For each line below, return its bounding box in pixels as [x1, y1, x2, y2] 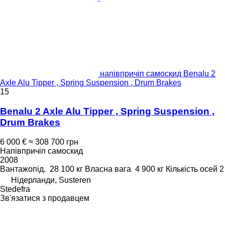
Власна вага [85, 164, 131, 173]
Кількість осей [166, 164, 217, 173]
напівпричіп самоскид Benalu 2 [100, 69, 215, 78]
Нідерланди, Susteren [11, 175, 91, 184]
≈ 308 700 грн [29, 137, 78, 146]
